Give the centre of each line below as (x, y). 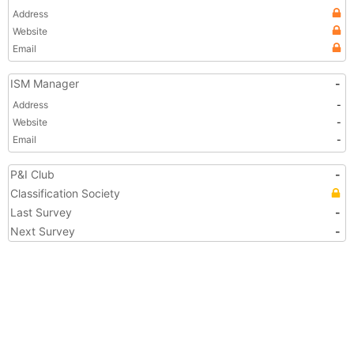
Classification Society (65, 193)
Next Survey (43, 231)
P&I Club (32, 174)
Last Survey (41, 212)
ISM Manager (45, 83)
